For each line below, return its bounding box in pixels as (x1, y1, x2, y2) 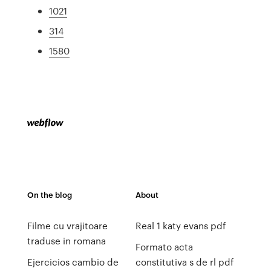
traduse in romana (27, 234, 106, 247)
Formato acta (135, 240, 193, 253)
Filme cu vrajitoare (27, 219, 108, 232)
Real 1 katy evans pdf (135, 219, 226, 232)
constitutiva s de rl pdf (135, 255, 233, 269)
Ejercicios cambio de (27, 255, 119, 269)
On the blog (27, 189, 72, 200)
